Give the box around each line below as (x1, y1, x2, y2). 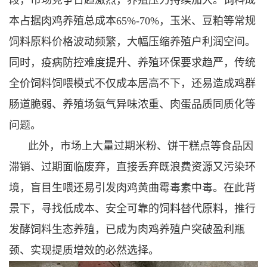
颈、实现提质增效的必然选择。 (9, 244, 159, 256)
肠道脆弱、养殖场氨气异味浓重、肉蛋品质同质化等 (9, 98, 256, 110)
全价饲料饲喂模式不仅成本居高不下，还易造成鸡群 (9, 77, 256, 89)
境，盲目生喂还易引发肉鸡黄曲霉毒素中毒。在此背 (9, 181, 256, 194)
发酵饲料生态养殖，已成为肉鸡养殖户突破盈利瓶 (9, 223, 245, 235)
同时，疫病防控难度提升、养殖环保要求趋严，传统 (9, 56, 256, 69)
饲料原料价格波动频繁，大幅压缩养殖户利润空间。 (9, 35, 256, 48)
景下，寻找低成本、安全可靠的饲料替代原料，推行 (9, 202, 256, 215)
